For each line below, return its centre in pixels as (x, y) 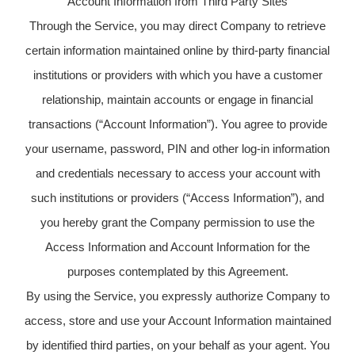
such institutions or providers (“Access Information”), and (177, 197)
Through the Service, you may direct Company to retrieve (177, 25)
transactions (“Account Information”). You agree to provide (177, 124)
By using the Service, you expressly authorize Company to (177, 296)
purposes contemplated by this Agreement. (177, 271)
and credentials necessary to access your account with (177, 173)
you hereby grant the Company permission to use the (177, 222)
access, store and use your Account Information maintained (177, 320)
